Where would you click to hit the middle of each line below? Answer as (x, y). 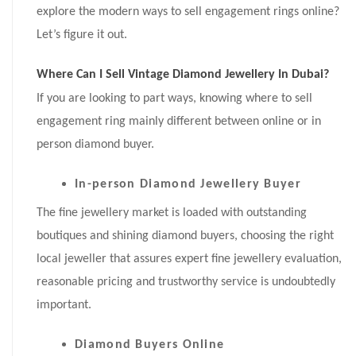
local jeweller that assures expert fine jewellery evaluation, (189, 259)
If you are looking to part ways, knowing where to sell (174, 99)
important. (64, 306)
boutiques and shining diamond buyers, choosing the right (185, 236)
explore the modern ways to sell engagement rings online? (188, 12)
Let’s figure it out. (82, 35)
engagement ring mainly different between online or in (179, 122)
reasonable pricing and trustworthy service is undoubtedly (186, 282)
